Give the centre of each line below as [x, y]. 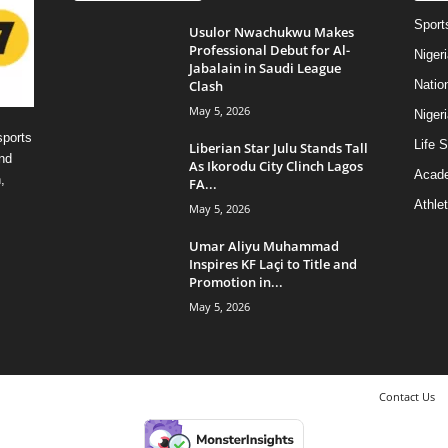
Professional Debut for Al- [269, 49]
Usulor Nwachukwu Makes [271, 31]
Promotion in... [235, 281]
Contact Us [406, 396]
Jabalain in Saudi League [264, 67]
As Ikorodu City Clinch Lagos [275, 165]
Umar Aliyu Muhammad [263, 245]
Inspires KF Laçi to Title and [272, 263]
